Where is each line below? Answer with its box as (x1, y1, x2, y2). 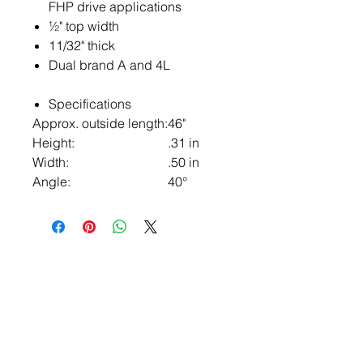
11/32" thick (49, 37, 115, 53)
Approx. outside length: (32, 115, 168, 131)
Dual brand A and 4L (49, 57, 170, 73)
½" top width (49, 18, 119, 34)
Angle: (32, 173, 70, 190)
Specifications (49, 96, 131, 112)
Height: (32, 135, 75, 151)
